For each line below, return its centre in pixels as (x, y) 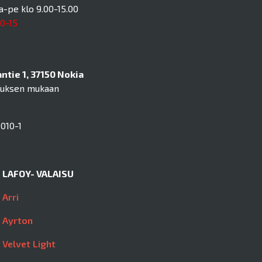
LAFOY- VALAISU (38, 174)
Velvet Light (29, 244)
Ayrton (18, 220)
